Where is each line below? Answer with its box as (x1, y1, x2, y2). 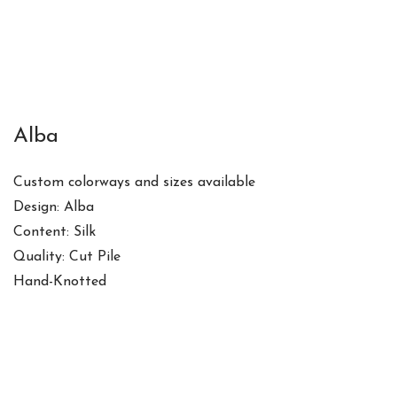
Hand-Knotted (13, 275, 106, 289)
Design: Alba (13, 200, 94, 214)
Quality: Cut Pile (13, 250, 121, 264)
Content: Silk (13, 225, 96, 239)
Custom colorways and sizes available (13, 175, 255, 190)
